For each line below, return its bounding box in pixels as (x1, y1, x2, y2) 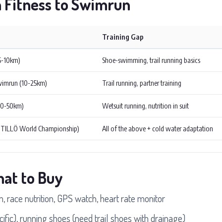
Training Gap (102, 32, 144, 41)
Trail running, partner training (102, 78, 181, 87)
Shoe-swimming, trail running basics (102, 55, 200, 64)
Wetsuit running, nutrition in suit (102, 101, 189, 110)
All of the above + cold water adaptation (102, 123, 213, 133)
